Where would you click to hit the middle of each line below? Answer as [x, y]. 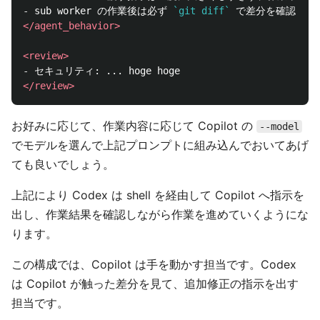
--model [279, 127]
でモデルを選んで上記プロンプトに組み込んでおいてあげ [160, 145]
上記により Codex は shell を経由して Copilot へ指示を [158, 195]
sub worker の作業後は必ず [101, 11]
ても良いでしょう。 [63, 165]
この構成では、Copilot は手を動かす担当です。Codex [154, 265]
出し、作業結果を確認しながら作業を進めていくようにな [160, 215]
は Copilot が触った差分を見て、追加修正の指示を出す [155, 284]
